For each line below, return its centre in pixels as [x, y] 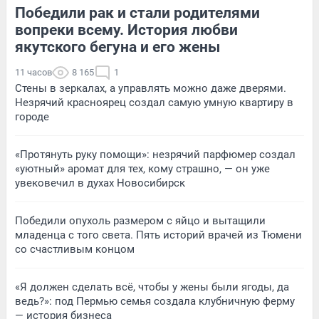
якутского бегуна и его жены [117, 47]
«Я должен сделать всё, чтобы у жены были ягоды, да [152, 287]
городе [32, 116]
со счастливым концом [75, 249]
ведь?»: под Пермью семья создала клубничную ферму [155, 301]
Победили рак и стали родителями [137, 12]
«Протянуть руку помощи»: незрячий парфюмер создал [155, 154]
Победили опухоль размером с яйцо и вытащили [140, 220]
